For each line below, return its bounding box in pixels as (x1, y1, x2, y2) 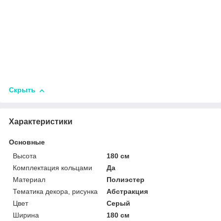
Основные (9, 138, 45, 147)
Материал (13, 176, 45, 184)
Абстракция (107, 187, 148, 196)
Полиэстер (107, 176, 145, 184)
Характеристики (9, 117, 73, 126)
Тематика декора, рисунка (13, 187, 98, 196)
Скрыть (9, 86, 36, 94)
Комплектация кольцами (13, 164, 92, 172)
